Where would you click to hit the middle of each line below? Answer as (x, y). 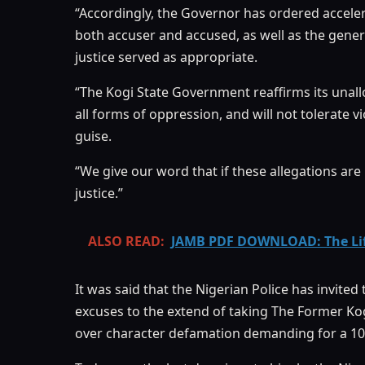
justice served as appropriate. (166, 57)
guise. (93, 136)
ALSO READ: (126, 241)
